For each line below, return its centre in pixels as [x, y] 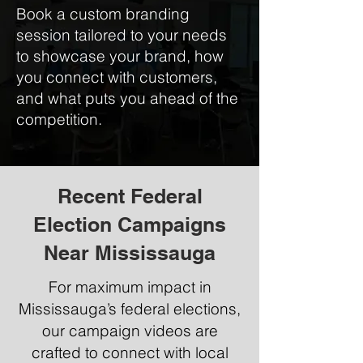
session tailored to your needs [122, 35]
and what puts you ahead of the [127, 98]
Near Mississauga [130, 253]
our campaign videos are [130, 331]
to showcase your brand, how [120, 56]
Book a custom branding [103, 14]
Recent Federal [130, 196]
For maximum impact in [130, 287]
